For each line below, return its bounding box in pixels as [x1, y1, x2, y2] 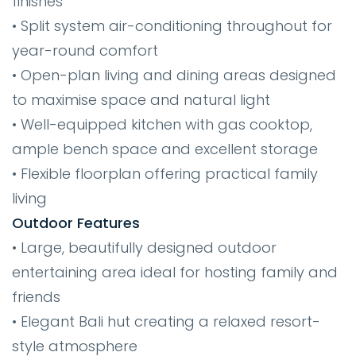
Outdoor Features [12, 213, 140, 233]
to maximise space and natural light [12, 90, 270, 110]
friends [12, 287, 60, 307]
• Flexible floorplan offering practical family [12, 164, 318, 184]
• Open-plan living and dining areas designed [12, 65, 336, 85]
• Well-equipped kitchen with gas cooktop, [12, 114, 312, 134]
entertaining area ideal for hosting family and [12, 262, 338, 282]
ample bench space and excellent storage [12, 139, 318, 159]
